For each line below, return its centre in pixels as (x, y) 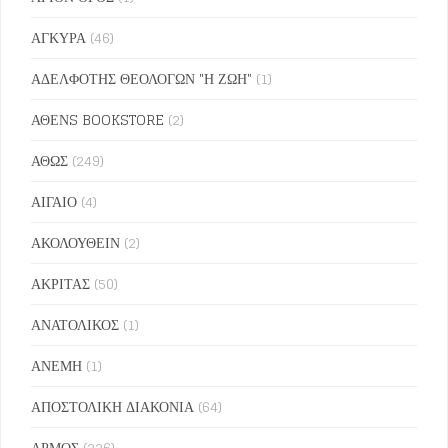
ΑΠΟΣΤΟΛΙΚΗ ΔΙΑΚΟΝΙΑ (112, 407)
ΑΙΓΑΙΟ (54, 202)
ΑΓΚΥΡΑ (58, 38)
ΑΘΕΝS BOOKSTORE (97, 120)
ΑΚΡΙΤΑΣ (60, 284)
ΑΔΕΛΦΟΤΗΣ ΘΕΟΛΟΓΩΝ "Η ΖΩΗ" (141, 79)
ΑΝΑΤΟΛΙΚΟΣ (75, 325)
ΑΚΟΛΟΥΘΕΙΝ (75, 243)
